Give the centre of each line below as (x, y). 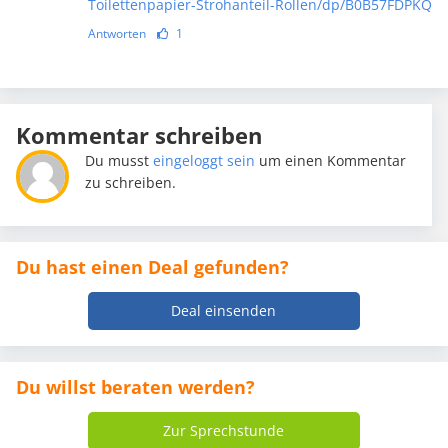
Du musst (119, 160)
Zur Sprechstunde (224, 430)
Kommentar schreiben (139, 134)
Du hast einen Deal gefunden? (152, 266)
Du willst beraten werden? (135, 386)
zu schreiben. (131, 182)
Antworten (116, 33)
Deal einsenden (224, 310)
